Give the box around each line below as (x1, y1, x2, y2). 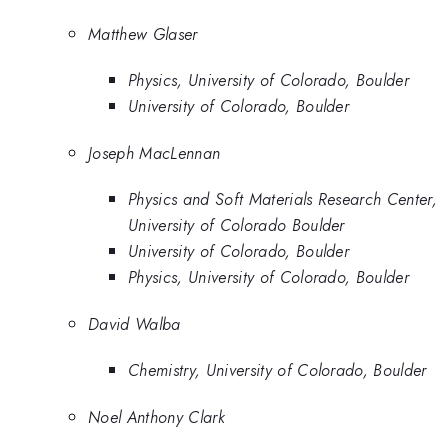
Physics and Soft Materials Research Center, (128, 187, 438, 212)
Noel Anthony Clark (88, 404, 225, 429)
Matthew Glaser (88, 22, 198, 47)
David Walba (88, 311, 181, 336)
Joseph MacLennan (88, 140, 221, 165)
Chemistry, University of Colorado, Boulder (128, 358, 427, 383)
